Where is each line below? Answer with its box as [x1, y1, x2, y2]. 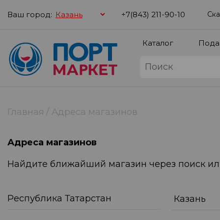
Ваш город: [7, 9, 52, 19]
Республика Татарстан [7, 193, 111, 204]
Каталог [142, 38, 173, 48]
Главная [7, 107, 44, 117]
